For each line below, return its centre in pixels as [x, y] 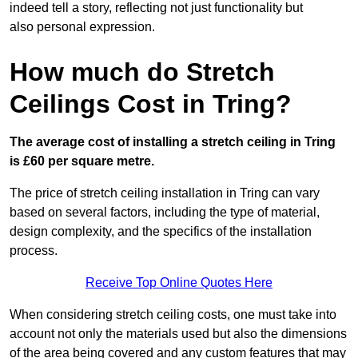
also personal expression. [82, 27]
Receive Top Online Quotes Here [179, 283]
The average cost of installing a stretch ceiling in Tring [173, 142]
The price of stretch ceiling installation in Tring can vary [165, 193]
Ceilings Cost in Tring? [151, 104]
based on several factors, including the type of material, [165, 213]
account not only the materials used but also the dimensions [178, 334]
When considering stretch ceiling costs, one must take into [173, 315]
